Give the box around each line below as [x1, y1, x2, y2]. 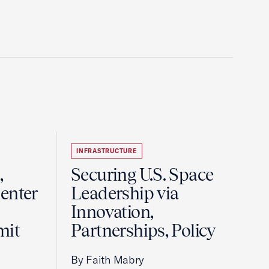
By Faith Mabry [71, 253, 144, 267]
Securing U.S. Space [71, 165, 214, 185]
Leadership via [71, 183, 179, 204]
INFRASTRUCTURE [76, 147, 137, 155]
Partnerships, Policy [71, 220, 216, 241]
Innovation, [71, 202, 154, 222]
